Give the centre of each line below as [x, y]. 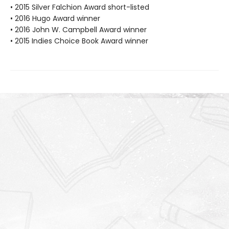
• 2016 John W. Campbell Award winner [78, 30]
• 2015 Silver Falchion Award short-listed [80, 7]
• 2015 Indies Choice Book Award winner [79, 41]
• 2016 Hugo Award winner [55, 19]
